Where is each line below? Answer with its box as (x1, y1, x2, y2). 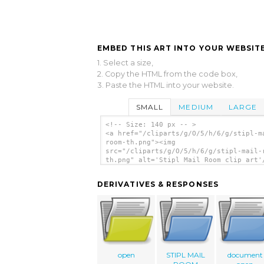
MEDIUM (179, 102, 213, 111)
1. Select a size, (97, 58, 153, 67)
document (227, 250, 263, 260)
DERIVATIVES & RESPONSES (97, 180, 219, 189)
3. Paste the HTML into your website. (97, 80, 234, 90)
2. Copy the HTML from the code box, (97, 69, 237, 78)
